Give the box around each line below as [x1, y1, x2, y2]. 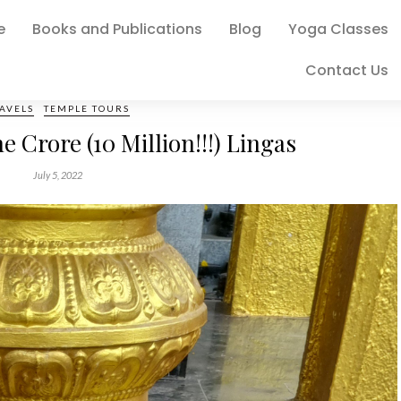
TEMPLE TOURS [44, 103, 130, 114]
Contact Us [304, 60, 388, 81]
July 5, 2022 [32, 169, 82, 181]
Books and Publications [31, 19, 202, 39]
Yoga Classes [287, 19, 388, 39]
